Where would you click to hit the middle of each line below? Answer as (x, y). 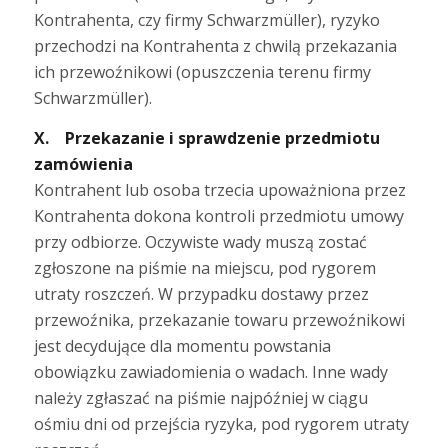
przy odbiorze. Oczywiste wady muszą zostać (200, 241)
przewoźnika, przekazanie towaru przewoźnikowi (219, 319)
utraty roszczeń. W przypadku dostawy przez (201, 293)
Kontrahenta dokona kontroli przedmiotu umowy (218, 215)
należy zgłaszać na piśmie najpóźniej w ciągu (200, 397)
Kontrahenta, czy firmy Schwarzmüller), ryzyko (206, 20)
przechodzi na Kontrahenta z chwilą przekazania (215, 46)
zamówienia (83, 163)
